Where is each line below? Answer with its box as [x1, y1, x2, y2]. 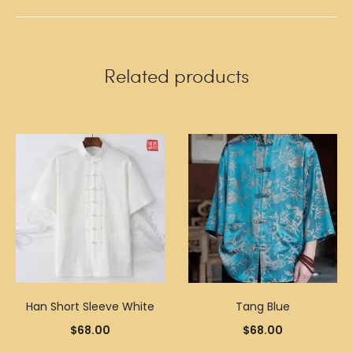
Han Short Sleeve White [26, 298, 154, 314]
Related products [104, 61, 249, 88]
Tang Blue [236, 298, 290, 314]
